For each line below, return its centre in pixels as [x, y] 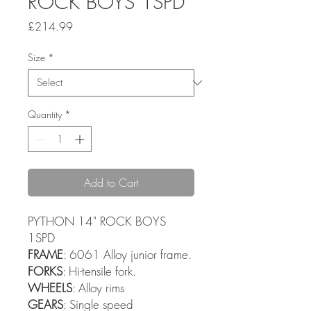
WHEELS [50, 287]
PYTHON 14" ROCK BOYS [97, 221]
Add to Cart [111, 182]
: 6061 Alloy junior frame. [127, 254]
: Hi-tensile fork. [99, 271]
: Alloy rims [98, 287]
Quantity [45, 114]
